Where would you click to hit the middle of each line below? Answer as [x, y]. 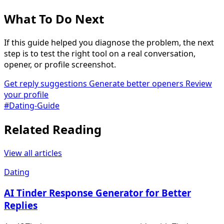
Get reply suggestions [46, 83]
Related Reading [53, 129]
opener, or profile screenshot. [60, 64]
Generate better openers [137, 83]
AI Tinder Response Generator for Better [97, 193]
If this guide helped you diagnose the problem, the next [109, 42]
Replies [21, 205]
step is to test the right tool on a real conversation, [100, 53]
